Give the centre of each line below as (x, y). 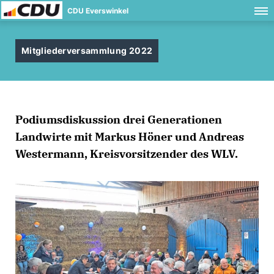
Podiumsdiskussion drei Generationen (119, 120)
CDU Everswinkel (98, 11)
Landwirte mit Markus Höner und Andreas (130, 137)
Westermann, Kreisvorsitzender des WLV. (127, 154)
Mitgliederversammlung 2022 (87, 50)
